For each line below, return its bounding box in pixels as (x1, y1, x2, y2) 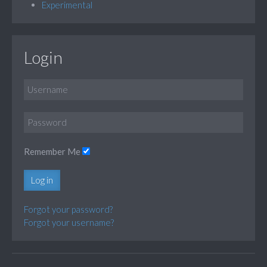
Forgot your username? (24, 216, 114, 228)
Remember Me (24, 145, 80, 157)
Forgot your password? (24, 203, 113, 215)
